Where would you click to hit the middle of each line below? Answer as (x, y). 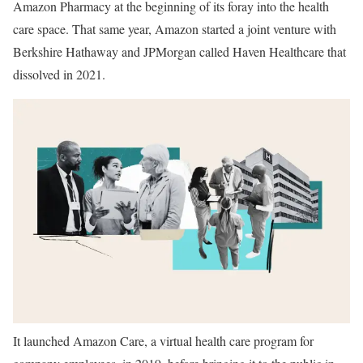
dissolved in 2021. (59, 74)
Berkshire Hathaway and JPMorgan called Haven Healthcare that (179, 51)
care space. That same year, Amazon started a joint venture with (175, 29)
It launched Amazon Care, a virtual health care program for (163, 341)
